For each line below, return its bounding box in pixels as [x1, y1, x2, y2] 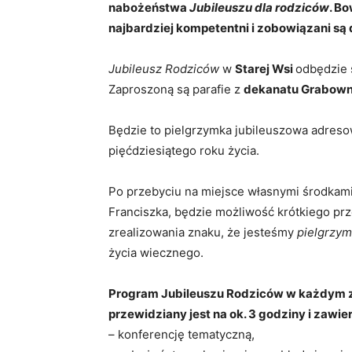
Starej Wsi [235, 61, 295, 76]
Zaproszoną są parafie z [108, 82, 244, 97]
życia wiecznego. [108, 245, 203, 260]
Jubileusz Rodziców [108, 61, 219, 76]
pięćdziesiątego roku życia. [108, 143, 259, 158]
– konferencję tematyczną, [108, 327, 255, 342]
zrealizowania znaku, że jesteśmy [108, 225, 297, 240]
